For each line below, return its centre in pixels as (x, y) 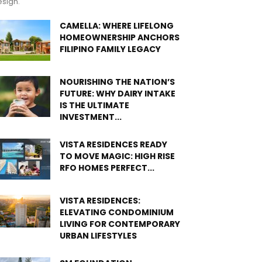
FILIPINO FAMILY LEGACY (110, 49)
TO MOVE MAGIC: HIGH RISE (117, 156)
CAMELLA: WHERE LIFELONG (117, 26)
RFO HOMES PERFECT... (107, 168)
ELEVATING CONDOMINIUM (117, 213)
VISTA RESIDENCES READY (113, 145)
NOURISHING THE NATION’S (117, 82)
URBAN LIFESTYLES (98, 236)
